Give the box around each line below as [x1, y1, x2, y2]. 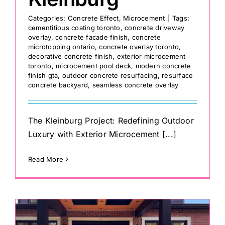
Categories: [28, 14, 68, 23]
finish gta [28, 71, 58, 80]
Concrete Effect [67, 14, 119, 23]
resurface [162, 71, 193, 80]
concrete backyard [28, 81, 88, 89]
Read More [28, 155, 64, 164]
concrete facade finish [55, 33, 128, 42]
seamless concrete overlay [92, 81, 179, 89]
